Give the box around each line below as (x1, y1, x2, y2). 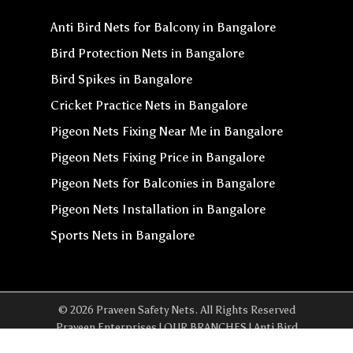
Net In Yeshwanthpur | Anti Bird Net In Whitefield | (52, 337, 301, 351)
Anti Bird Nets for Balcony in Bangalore (50, 19, 276, 35)
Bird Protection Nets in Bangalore (50, 45, 244, 61)
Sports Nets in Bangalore (50, 227, 195, 243)
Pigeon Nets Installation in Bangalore (50, 201, 266, 217)
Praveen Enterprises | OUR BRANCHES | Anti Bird (55, 320, 298, 334)
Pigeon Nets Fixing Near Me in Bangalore (50, 123, 283, 139)
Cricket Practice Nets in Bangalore (50, 97, 247, 113)
